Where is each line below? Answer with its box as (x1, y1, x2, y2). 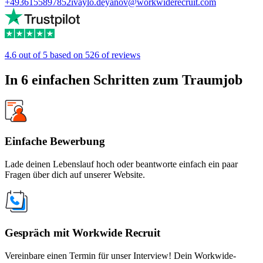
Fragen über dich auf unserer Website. (5, 170, 145, 180)
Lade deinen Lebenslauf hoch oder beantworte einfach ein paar (5, 159, 238, 170)
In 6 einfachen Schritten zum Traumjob (5, 72, 242, 87)
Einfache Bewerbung (5, 135, 105, 148)
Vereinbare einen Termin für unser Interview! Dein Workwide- (5, 250, 236, 261)
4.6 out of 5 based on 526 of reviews (5, 49, 140, 60)
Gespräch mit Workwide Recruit (5, 226, 160, 239)
